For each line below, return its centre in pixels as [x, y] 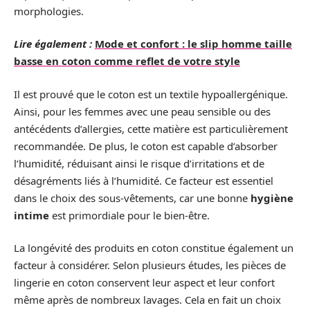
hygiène [272, 198]
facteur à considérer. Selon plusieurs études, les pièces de [150, 265]
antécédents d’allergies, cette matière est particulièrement [151, 128]
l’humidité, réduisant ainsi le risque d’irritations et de [139, 163]
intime [31, 215]
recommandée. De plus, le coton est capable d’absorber [146, 146]
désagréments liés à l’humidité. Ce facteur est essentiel [144, 180]
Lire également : [53, 44]
